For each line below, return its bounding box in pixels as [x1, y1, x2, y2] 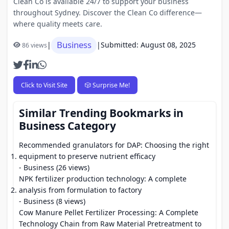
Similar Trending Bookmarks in [19, 106, 184, 120]
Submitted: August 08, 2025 [101, 40, 196, 50]
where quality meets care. [13, 18, 102, 29]
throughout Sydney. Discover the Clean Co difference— [13, 7, 202, 17]
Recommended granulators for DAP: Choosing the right [19, 140, 209, 150]
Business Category [19, 119, 116, 133]
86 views [22, 40, 47, 50]
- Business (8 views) [19, 196, 85, 206]
